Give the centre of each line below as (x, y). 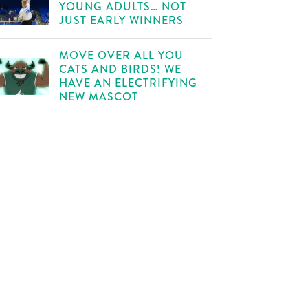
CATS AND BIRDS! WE (121, 69)
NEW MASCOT (99, 97)
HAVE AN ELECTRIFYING (129, 83)
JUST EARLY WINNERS (122, 20)
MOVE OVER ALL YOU (122, 55)
